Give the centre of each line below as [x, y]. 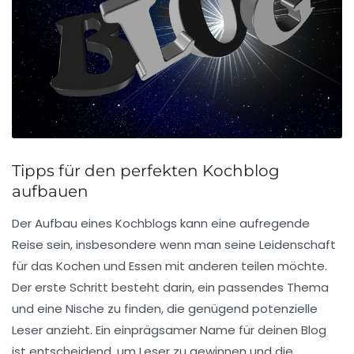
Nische [85, 308]
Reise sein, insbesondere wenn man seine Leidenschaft [174, 244]
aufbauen [50, 191]
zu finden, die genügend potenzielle [211, 308]
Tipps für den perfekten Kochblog [146, 170]
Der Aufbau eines [64, 223]
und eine [39, 308]
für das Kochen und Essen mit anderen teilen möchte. [169, 265]
